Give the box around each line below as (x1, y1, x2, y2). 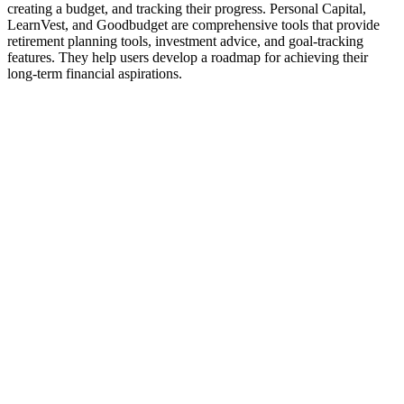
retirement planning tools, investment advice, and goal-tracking (7, 32, 363, 49)
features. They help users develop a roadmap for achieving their (7, 49, 368, 65)
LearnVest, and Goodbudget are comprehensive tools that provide (7, 16, 380, 32)
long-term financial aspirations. (7, 65, 182, 81)
